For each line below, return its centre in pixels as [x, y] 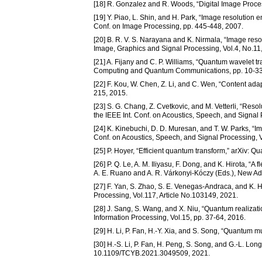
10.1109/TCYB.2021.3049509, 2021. [152, 254]
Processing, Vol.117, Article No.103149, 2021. [166, 196]
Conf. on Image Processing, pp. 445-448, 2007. [168, 27]
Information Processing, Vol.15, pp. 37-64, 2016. [170, 218]
